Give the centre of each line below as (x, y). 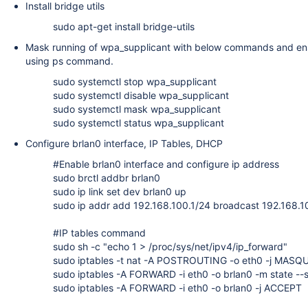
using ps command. (69, 61)
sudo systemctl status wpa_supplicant (140, 123)
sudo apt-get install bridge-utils (124, 26)
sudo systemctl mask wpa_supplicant (137, 109)
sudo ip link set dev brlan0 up (120, 191)
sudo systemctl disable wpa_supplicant (141, 95)
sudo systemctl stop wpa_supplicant (135, 81)
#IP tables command (99, 233)
